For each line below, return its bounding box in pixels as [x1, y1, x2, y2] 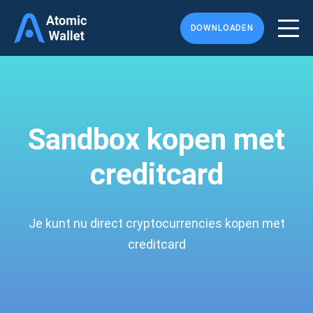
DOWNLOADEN [190, 23, 254, 33]
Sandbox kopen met [28, 122, 285, 156]
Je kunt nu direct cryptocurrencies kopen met [28, 216, 285, 231]
